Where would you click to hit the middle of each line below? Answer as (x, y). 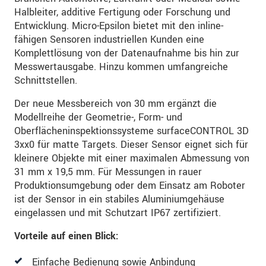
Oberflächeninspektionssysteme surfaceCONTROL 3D (132, 131)
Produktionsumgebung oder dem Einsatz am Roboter (130, 185)
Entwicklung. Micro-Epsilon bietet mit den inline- (119, 26)
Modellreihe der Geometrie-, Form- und (98, 117)
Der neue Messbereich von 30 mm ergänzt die (115, 103)
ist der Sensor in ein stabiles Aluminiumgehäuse (119, 199)
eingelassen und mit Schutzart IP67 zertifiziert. (118, 213)
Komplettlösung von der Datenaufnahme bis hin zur (127, 53)
